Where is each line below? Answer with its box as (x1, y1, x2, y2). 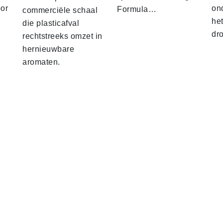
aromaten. (22, 58, 60, 67)
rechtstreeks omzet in (22, 32, 103, 41)
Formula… (117, 5, 156, 14)
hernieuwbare (22, 45, 74, 54)
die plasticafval (22, 19, 79, 28)
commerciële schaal (22, 6, 98, 15)
